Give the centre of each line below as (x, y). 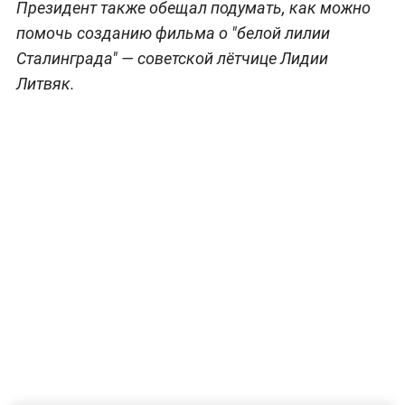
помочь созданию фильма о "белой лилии (173, 33)
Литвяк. (45, 83)
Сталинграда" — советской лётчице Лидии (172, 58)
